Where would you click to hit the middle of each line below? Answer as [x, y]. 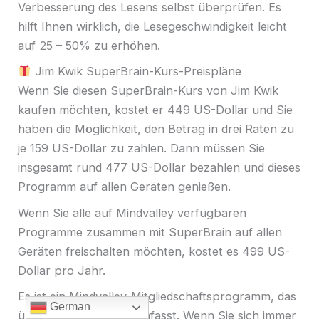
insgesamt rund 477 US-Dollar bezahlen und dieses [159, 168]
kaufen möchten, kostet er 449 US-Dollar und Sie [155, 110]
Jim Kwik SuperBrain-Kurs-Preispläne [138, 72]
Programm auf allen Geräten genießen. [126, 187]
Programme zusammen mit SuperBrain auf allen [150, 232]
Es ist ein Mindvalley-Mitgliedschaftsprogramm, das [157, 297]
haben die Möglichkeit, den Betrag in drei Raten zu [156, 129]
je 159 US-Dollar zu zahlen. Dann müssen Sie [141, 148]
